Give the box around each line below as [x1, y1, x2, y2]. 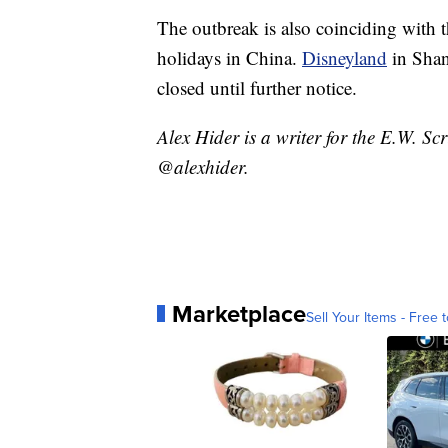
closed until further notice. [157, 74, 357, 100]
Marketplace [172, 295, 306, 331]
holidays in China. [157, 44, 302, 70]
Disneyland [302, 44, 387, 70]
